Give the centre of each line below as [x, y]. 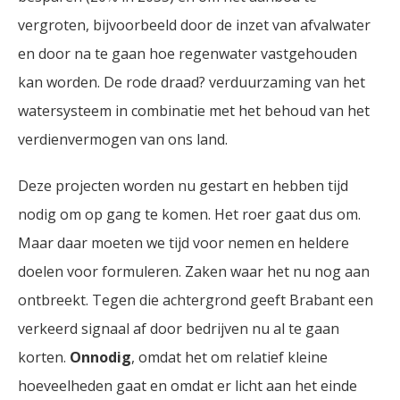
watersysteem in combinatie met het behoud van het [194, 111]
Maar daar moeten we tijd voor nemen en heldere [183, 243]
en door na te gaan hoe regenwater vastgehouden [187, 54]
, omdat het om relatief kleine [229, 357]
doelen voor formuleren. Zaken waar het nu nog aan [194, 271]
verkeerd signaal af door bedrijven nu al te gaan [179, 329]
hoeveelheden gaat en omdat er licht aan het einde [187, 386]
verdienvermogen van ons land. [123, 139]
